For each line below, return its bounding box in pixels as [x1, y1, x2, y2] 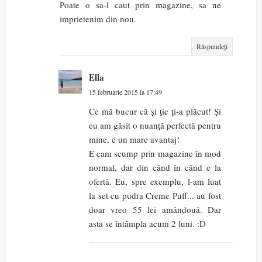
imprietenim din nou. [60, 13, 136, 25]
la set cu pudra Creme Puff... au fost [89, 189, 221, 202]
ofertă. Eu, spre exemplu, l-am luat [89, 175, 221, 188]
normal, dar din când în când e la [89, 161, 221, 174]
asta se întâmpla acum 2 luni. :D [89, 218, 206, 230]
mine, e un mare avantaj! [89, 133, 180, 146]
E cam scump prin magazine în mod [89, 147, 221, 160]
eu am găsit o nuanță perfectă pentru [89, 119, 221, 132]
